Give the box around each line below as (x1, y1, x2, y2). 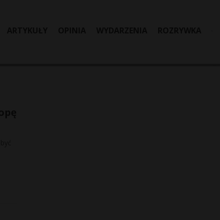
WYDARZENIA (96, 25, 147, 36)
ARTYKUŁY (7, 25, 48, 36)
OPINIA (58, 25, 86, 36)
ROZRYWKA (158, 25, 201, 36)
